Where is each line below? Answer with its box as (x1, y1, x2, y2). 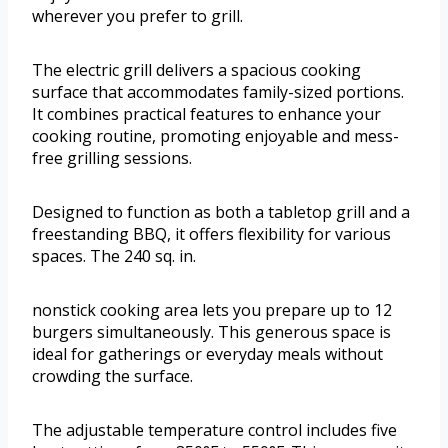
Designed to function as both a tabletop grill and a (32, 200, 410, 223)
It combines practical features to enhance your (32, 102, 381, 125)
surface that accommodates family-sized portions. (32, 80, 404, 103)
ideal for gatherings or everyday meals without (32, 342, 383, 365)
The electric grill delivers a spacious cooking (32, 58, 361, 81)
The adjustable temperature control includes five (32, 418, 397, 441)
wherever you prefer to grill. (32, 4, 243, 27)
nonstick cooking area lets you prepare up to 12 (32, 298, 392, 321)
